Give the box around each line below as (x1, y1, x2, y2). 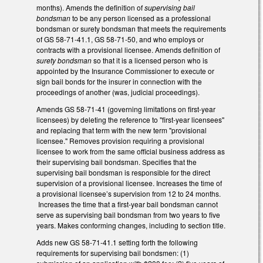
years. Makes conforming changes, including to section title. (36, 220, 225, 230)
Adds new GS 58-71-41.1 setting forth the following (36, 237, 198, 247)
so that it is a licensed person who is (93, 55, 208, 65)
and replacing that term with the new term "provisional (36, 124, 207, 135)
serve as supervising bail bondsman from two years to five (36, 209, 220, 220)
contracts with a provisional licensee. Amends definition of (36, 44, 220, 55)
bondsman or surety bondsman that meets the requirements (36, 23, 226, 33)
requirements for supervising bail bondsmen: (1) (36, 247, 189, 258)
